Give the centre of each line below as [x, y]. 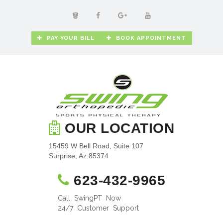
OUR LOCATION [117, 128]
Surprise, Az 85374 [79, 156]
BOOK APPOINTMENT [151, 38]
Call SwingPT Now [89, 198]
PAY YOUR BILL [70, 38]
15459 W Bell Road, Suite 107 [96, 146]
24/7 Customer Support [98, 208]
